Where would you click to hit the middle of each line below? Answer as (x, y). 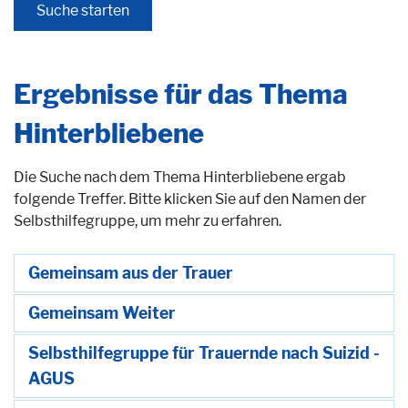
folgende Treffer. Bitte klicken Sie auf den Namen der (190, 199)
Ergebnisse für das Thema (180, 94)
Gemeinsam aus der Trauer (131, 272)
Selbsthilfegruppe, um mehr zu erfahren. (148, 220)
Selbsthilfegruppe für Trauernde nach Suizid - (204, 352)
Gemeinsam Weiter (102, 312)
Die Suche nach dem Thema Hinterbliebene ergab (180, 177)
